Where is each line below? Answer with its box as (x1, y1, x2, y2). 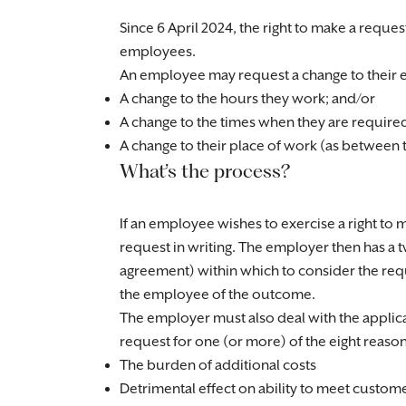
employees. (120, 43, 196, 61)
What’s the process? (120, 159, 290, 182)
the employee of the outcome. (120, 286, 315, 304)
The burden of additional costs (120, 357, 316, 374)
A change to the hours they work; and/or (120, 91, 375, 108)
